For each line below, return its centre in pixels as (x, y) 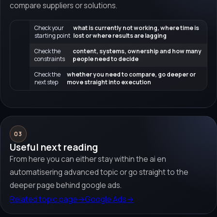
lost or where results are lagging (120, 35)
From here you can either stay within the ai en (88, 159)
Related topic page (44, 199)
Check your (49, 28)
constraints (50, 59)
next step (46, 82)
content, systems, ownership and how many (137, 51)
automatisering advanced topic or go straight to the (99, 172)
